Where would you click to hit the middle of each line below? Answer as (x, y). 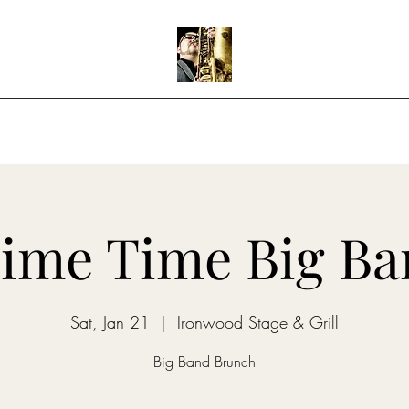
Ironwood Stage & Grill (258, 322)
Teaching (284, 123)
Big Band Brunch (204, 362)
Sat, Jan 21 (110, 322)
